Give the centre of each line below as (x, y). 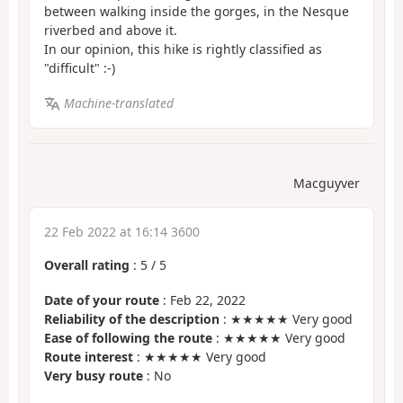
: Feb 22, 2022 (202, 300)
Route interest (89, 356)
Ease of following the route (128, 337)
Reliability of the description (132, 318)
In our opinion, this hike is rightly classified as (183, 49)
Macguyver (327, 184)
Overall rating (87, 265)
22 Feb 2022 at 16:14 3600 (122, 232)
